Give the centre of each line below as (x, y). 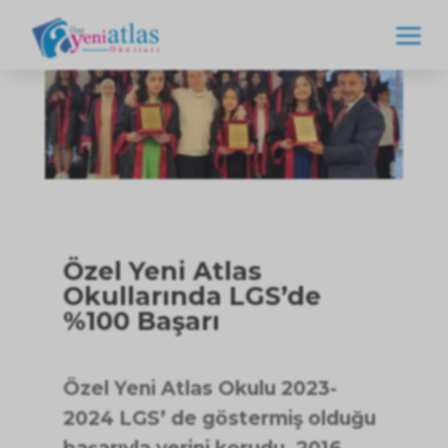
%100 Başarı (141, 321)
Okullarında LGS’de (191, 296)
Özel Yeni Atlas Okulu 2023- (199, 389)
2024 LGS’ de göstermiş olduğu (219, 419)
